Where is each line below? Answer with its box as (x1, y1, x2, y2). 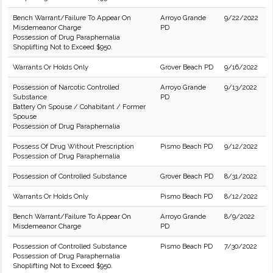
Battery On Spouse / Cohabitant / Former (13, 102, 146, 111)
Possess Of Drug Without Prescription (13, 142, 134, 151)
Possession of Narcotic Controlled (13, 83, 119, 91)
